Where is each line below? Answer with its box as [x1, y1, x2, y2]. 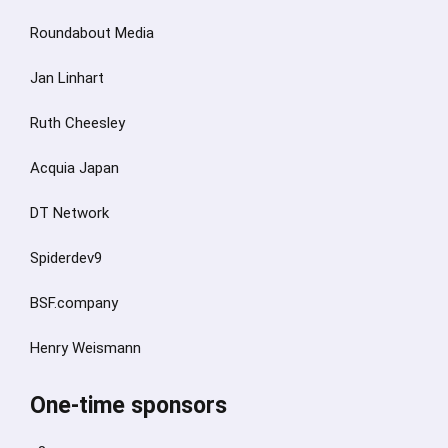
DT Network [30, 203, 109, 222]
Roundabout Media [30, 23, 154, 42]
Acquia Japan [30, 158, 119, 177]
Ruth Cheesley [30, 113, 125, 132]
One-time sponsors [30, 391, 227, 419]
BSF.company [30, 293, 118, 312]
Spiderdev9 [30, 248, 102, 267]
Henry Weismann [30, 338, 141, 357]
